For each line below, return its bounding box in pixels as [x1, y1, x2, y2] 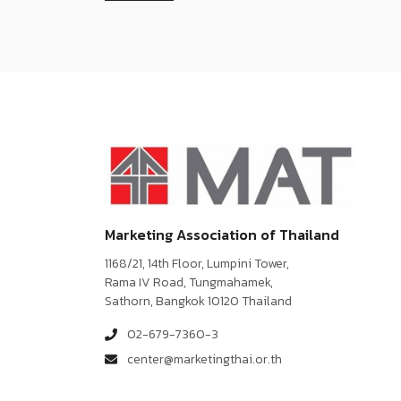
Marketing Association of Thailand [105, 223, 339, 245]
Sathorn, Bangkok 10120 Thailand [105, 291, 292, 311]
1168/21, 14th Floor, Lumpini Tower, [105, 253, 289, 273]
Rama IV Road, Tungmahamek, [105, 272, 273, 292]
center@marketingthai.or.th [127, 349, 282, 369]
